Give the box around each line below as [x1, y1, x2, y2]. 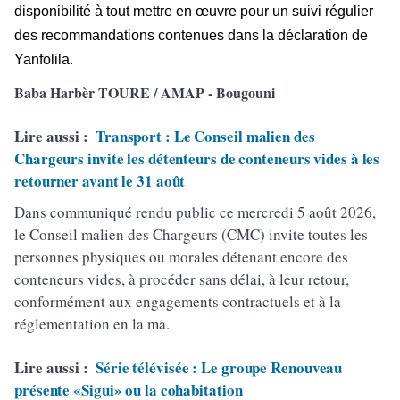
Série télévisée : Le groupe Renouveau [95, 356, 343, 379]
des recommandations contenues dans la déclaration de [14, 28, 368, 44]
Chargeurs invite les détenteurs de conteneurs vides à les [14, 147, 380, 171]
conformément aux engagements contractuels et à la [14, 291, 341, 312]
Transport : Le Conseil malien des [95, 125, 315, 148]
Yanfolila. [14, 52, 73, 68]
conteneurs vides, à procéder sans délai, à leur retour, [14, 269, 349, 290]
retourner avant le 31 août [14, 170, 186, 193]
